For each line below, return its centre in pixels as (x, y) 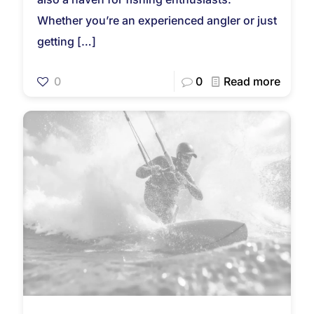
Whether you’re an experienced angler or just (157, 21)
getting (56, 42)
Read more (252, 82)
